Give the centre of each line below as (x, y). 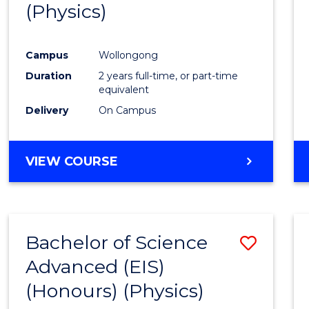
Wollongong (129, 55)
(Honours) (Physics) (115, 290)
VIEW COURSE (72, 161)
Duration (49, 76)
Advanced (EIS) (96, 266)
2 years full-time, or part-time (169, 76)
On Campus (128, 110)
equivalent (124, 89)
